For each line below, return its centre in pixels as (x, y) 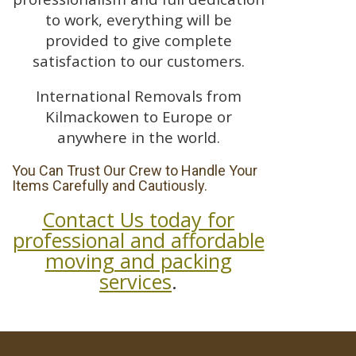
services (135, 282)
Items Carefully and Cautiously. (110, 186)
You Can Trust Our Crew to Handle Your (135, 171)
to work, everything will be (138, 19)
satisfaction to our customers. (138, 60)
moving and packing (138, 261)
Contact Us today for (138, 220)
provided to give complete (138, 40)
